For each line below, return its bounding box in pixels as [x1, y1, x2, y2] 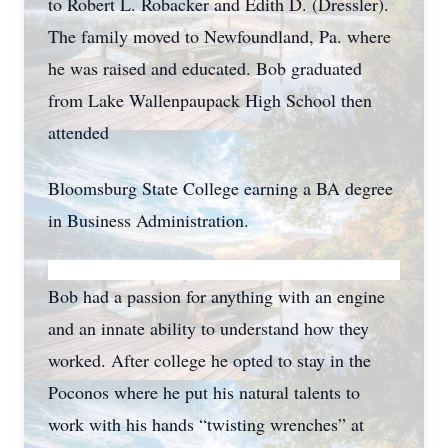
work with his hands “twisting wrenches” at [48, 412, 364, 436]
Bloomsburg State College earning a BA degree [48, 176, 393, 200]
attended [48, 120, 109, 144]
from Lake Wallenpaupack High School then [48, 88, 372, 112]
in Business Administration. [48, 208, 249, 232]
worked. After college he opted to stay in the [48, 348, 371, 372]
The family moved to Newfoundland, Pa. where [48, 24, 391, 48]
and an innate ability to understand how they [48, 316, 369, 340]
